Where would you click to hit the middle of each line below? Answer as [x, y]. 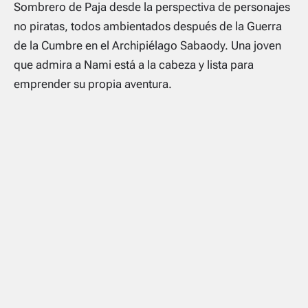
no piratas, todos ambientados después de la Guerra [148, 26]
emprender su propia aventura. [93, 84]
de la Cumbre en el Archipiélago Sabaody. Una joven [147, 46]
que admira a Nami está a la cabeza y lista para [134, 65]
